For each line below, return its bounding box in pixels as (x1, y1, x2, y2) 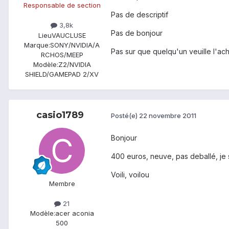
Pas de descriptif (111, 10, 168, 19)
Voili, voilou (111, 170, 149, 179)
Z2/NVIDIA (58, 60, 91, 68)
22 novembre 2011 (139, 111, 196, 120)
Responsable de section (23, 1, 101, 10)
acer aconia (55, 209, 94, 217)
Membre (49, 179, 75, 188)
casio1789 (36, 109, 84, 121)
